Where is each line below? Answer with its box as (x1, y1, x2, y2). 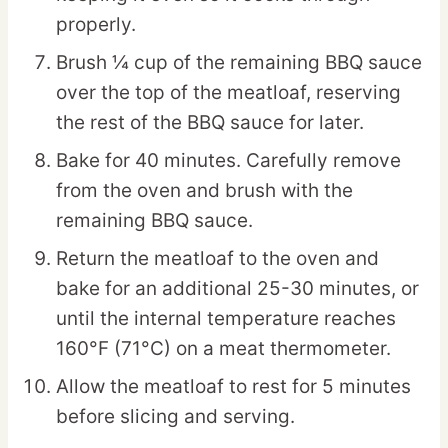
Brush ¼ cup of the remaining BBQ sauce (56, 51, 422, 75)
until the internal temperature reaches (56, 307, 396, 331)
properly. (56, 13, 136, 37)
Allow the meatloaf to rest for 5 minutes (56, 375, 411, 399)
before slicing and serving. (56, 405, 295, 429)
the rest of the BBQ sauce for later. (56, 111, 364, 135)
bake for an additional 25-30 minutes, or (56, 277, 419, 301)
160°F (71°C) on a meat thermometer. (56, 337, 391, 361)
